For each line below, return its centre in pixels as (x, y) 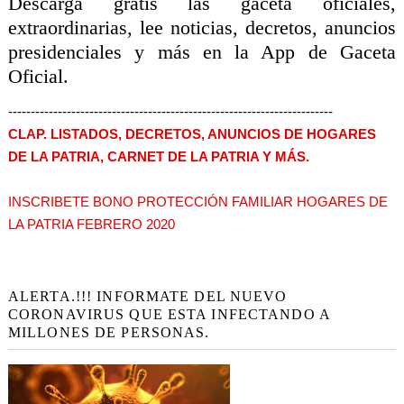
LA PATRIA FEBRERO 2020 (91, 225)
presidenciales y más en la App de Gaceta (202, 51)
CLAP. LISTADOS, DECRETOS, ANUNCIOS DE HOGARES (192, 134)
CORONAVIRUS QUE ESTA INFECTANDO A (169, 315)
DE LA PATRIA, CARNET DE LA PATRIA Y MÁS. (158, 157)
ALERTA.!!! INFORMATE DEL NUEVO (147, 297)
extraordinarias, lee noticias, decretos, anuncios (202, 27)
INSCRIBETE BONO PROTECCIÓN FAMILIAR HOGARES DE (197, 202)
